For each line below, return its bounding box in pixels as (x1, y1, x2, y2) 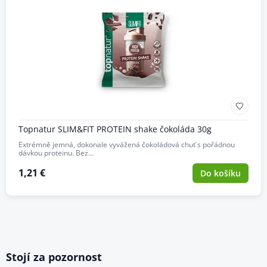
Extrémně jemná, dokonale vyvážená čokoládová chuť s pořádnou (18, 139, 235, 150)
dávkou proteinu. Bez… (18, 147, 94, 158)
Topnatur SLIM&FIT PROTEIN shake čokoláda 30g (18, 123, 212, 135)
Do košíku (200, 167, 241, 179)
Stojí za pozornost (5, 249, 102, 264)
